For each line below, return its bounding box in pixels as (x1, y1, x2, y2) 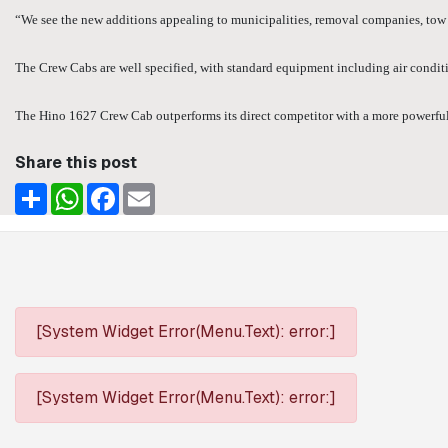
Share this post (15, 152, 137, 173)
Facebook (119, 180, 194, 201)
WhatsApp (83, 180, 160, 201)
